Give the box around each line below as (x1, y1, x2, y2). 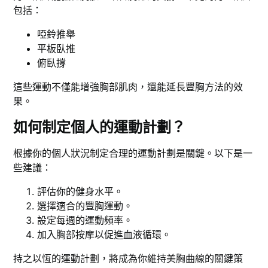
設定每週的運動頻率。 (37, 214, 133, 227)
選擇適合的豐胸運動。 (37, 200, 133, 212)
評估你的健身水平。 (37, 185, 124, 198)
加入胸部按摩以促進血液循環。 (37, 229, 172, 241)
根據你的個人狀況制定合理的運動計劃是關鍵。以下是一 (13, 147, 253, 160)
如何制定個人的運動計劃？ (13, 118, 186, 136)
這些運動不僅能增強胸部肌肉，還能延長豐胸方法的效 (13, 81, 243, 93)
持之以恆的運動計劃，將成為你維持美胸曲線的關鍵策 (13, 252, 243, 265)
